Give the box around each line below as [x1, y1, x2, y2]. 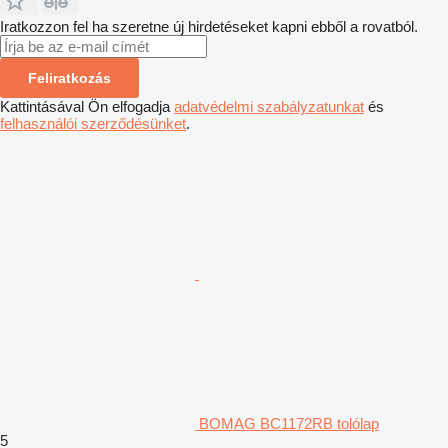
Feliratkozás [28, 69, 111, 86]
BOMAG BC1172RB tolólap [199, 414, 379, 432]
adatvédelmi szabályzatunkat [174, 97, 364, 115]
